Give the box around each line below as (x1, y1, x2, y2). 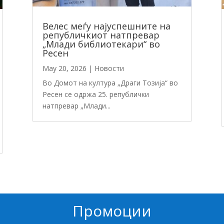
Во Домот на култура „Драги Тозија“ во (42, 78, 178, 88)
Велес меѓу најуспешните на (42, 20, 170, 32)
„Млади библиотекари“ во (42, 38, 160, 50)
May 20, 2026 (42, 63, 86, 73)
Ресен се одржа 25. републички (42, 89, 149, 99)
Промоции (72, 200, 151, 221)
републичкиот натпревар (42, 29, 159, 41)
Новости (94, 63, 124, 73)
